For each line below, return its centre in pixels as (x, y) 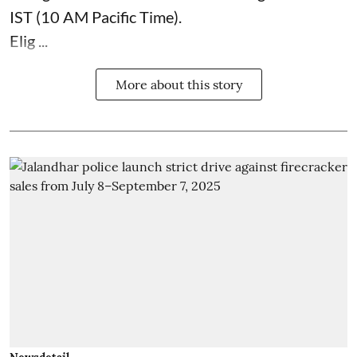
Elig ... (29, 41)
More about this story (178, 85)
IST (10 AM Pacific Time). (96, 17)
